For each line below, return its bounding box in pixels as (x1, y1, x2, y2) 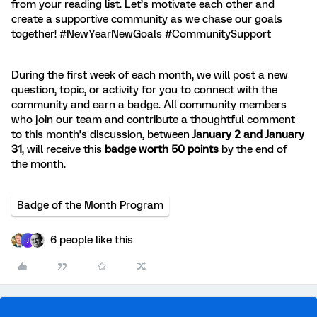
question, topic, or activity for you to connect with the (11, 83, 277, 97)
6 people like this (50, 234, 133, 247)
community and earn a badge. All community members (11, 98, 287, 112)
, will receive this (22, 143, 105, 156)
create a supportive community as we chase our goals (11, 13, 282, 26)
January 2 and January (192, 128, 304, 142)
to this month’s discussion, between (11, 128, 192, 142)
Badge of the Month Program (17, 199, 163, 212)
